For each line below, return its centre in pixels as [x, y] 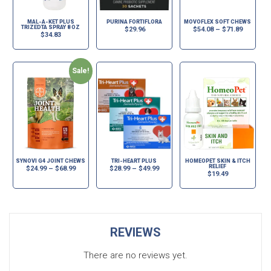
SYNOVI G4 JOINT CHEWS [51, 161]
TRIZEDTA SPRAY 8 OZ [51, 28]
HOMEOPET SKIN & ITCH [217, 161]
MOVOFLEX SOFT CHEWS [218, 22]
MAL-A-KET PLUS [51, 22]
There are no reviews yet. [135, 255]
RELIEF [218, 167]
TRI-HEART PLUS [134, 161]
